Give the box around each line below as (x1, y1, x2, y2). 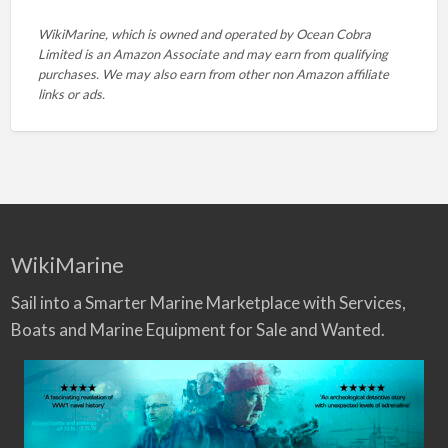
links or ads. (37, 86, 105, 103)
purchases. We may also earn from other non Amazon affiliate (37, 66, 389, 83)
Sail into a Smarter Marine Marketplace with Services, (10, 291, 406, 313)
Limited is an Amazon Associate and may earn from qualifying (37, 46, 388, 63)
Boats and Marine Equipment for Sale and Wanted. (10, 318, 385, 340)
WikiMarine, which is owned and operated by (37, 26, 296, 43)
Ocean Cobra (295, 26, 371, 43)
